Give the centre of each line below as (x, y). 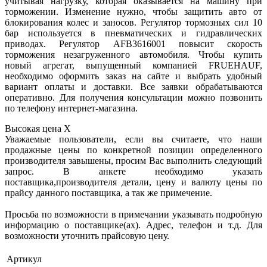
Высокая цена (34, 129)
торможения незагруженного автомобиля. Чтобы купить (133, 55)
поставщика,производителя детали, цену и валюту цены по (133, 182)
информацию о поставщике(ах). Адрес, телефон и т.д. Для (133, 225)
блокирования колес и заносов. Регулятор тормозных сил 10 (133, 23)
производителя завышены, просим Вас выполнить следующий (133, 161)
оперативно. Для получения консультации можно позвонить (133, 98)
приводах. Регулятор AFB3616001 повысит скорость (133, 44)
